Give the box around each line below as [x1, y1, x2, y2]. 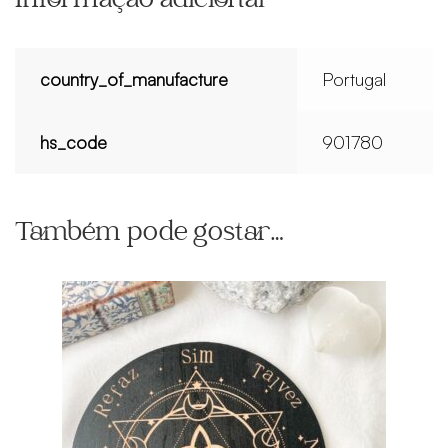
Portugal [322, 68, 387, 91]
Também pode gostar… [15, 219, 283, 249]
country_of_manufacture [40, 68, 229, 91]
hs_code [40, 131, 108, 154]
